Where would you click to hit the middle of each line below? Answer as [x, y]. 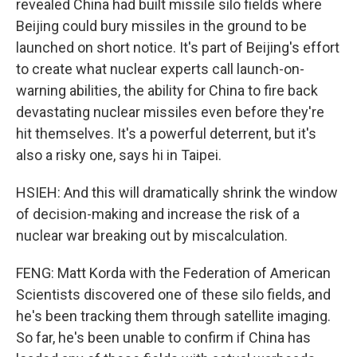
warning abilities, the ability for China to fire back [167, 90]
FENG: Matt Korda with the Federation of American [173, 273]
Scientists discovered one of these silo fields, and [173, 294]
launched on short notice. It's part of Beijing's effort [178, 47]
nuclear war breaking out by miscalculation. [152, 235]
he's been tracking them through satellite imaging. [173, 316]
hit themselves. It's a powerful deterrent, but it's [166, 133]
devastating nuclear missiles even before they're [170, 112]
